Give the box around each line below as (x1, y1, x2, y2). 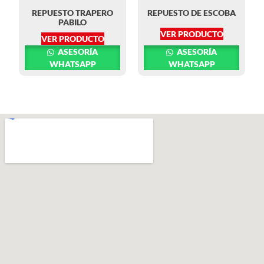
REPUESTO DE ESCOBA (147, 8, 236, 18)
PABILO (58, 17, 87, 28)
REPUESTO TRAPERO (32, 8, 113, 18)
